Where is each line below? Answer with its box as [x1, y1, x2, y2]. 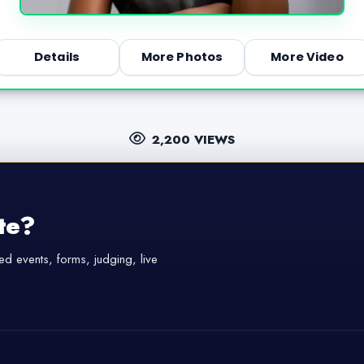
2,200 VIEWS [152, 130, 236, 149]
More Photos [141, 49, 223, 66]
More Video [271, 49, 344, 66]
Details [33, 49, 80, 66]
